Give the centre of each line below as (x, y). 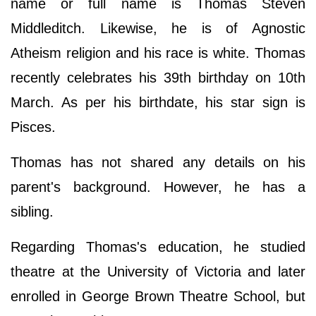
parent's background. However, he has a (158, 187)
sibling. (32, 212)
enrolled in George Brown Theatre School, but (158, 297)
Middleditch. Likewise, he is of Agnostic (158, 29)
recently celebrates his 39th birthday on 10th (158, 78)
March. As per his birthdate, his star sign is (158, 103)
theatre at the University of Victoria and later (158, 272)
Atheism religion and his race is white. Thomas (158, 53)
